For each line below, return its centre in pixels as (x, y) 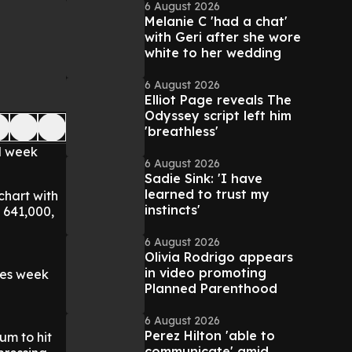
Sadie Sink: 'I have (203, 178)
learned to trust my (207, 194)
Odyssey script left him (218, 115)
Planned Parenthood (211, 288)
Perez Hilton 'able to (210, 335)
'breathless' (181, 131)
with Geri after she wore (223, 37)
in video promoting (205, 273)
